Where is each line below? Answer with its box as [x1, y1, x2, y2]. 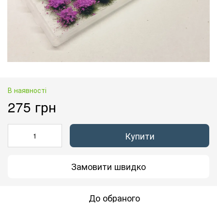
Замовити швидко [71, 160, 146, 173]
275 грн [8, 96, 56, 116]
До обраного [89, 191, 140, 204]
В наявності [8, 85, 46, 95]
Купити [124, 129, 155, 142]
